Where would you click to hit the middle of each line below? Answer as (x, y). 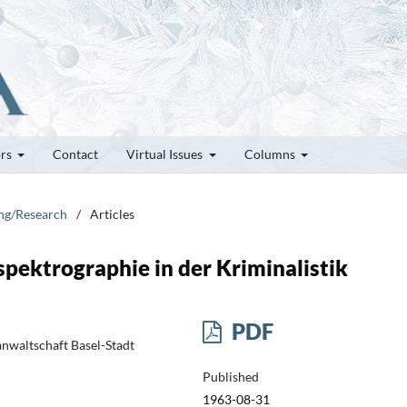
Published (230, 376)
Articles (112, 213)
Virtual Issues (166, 154)
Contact (75, 154)
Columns (271, 154)
